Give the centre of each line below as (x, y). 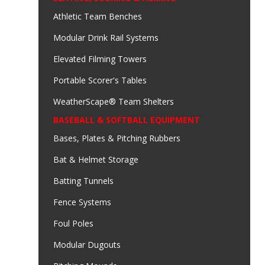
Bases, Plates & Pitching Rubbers (117, 138)
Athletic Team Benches (98, 17)
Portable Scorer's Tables (100, 80)
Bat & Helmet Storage (96, 160)
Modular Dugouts (87, 245)
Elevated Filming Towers (100, 59)
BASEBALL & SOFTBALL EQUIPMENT (127, 120)
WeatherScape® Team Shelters (114, 102)
